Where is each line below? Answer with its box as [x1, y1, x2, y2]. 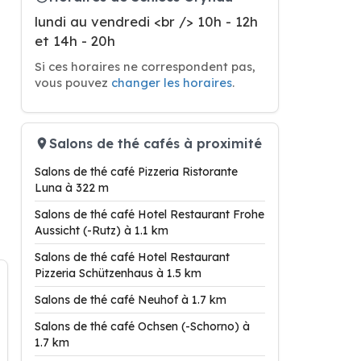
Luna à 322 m [35, 180, 109, 195]
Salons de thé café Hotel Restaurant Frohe [35, 207, 264, 222]
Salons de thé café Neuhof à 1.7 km [35, 293, 226, 307]
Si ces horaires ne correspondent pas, [35, 59, 255, 74]
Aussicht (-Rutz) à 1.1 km [35, 223, 168, 238]
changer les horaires [111, 75, 232, 90]
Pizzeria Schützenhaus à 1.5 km [35, 266, 201, 280]
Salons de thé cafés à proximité [49, 135, 262, 151]
